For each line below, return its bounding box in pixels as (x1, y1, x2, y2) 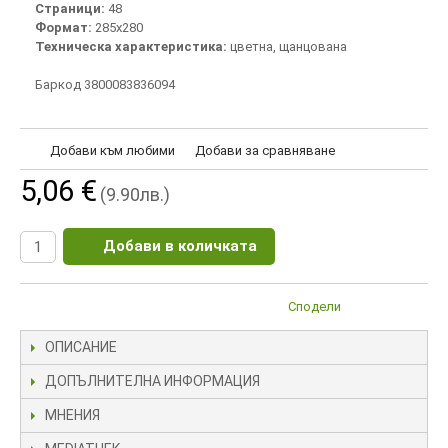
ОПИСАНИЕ (45, 338, 117, 355)
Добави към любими (50, 142, 175, 158)
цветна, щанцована (230, 38, 347, 54)
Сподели (288, 298, 341, 314)
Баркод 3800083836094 (35, 76, 175, 92)
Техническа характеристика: (35, 38, 230, 54)
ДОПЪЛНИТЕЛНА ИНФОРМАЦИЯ (45, 372, 260, 389)
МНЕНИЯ (45, 406, 100, 423)
